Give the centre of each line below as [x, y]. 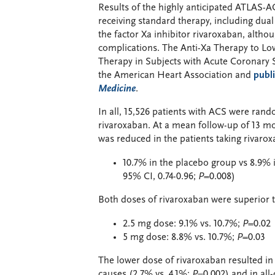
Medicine [117, 89]
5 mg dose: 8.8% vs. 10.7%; [180, 237]
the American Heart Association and [176, 75]
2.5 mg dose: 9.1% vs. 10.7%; [183, 224]
